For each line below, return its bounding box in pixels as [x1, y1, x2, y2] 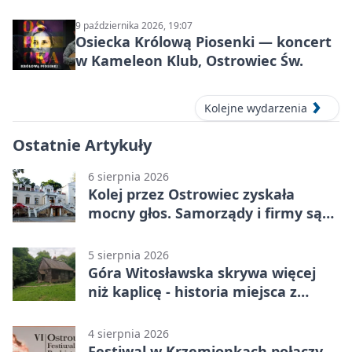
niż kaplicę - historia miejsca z [88, 281, 297, 301]
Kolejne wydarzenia [204, 100, 307, 115]
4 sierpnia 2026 [88, 325, 169, 341]
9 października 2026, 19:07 [75, 19, 192, 33]
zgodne [88, 222, 139, 241]
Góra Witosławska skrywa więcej [88, 262, 316, 282]
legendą [88, 300, 145, 320]
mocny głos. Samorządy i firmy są [88, 203, 322, 222]
